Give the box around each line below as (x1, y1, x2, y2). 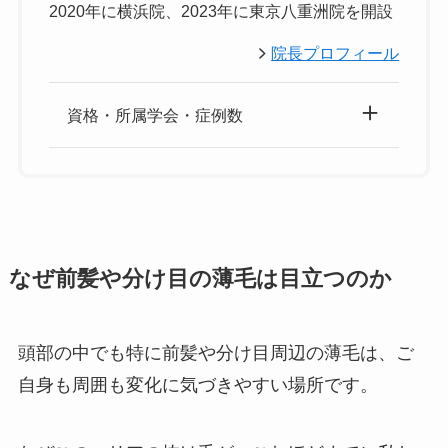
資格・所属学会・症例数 (66, 105, 243, 124)
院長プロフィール (271, 43, 400, 62)
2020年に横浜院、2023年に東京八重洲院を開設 (48, 2, 393, 21)
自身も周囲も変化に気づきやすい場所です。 (17, 375, 378, 396)
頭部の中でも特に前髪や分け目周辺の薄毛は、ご (17, 343, 414, 364)
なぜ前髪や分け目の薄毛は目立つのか (8, 267, 392, 292)
